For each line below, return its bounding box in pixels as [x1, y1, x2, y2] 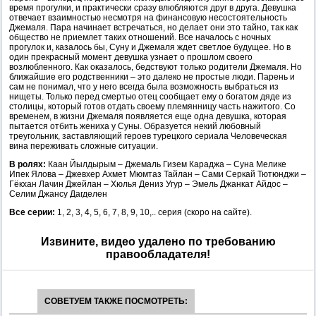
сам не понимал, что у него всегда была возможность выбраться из [9, 82, 279, 92]
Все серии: [9, 207, 57, 217]
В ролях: [9, 159, 48, 169]
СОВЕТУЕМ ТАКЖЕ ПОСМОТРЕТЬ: [44, 296, 188, 306]
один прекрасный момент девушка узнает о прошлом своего [9, 52, 253, 62]
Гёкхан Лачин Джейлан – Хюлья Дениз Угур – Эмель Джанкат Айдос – [9, 179, 288, 189]
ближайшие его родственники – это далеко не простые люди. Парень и [9, 72, 295, 82]
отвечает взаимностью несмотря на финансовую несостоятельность [9, 13, 287, 23]
